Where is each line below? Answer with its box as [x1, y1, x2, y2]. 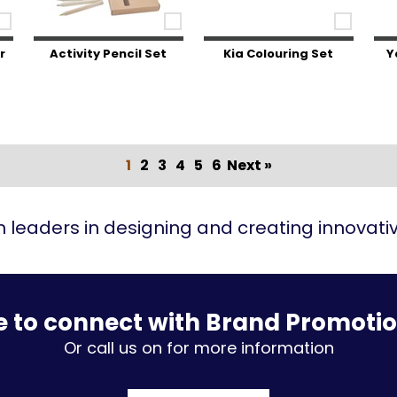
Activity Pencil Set [50, 45, 167, 62]
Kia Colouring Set [223, 45, 334, 62]
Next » [226, 155, 272, 175]
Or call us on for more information [63, 337, 334, 359]
